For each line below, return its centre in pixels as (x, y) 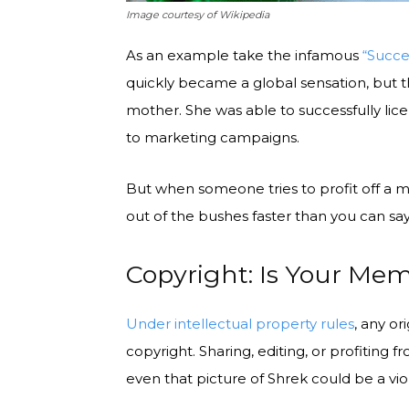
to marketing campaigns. (215, 137)
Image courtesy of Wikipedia (198, 14)
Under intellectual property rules (240, 323)
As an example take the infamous (244, 55)
